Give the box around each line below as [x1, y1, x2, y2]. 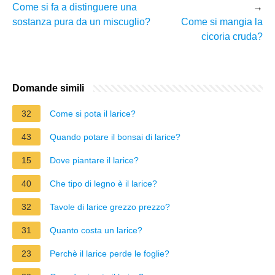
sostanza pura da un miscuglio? [12, 16, 150, 27]
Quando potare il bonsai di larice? [50, 131, 180, 142]
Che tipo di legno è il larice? [50, 178, 157, 188]
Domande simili [12, 82, 84, 93]
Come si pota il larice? [50, 108, 136, 118]
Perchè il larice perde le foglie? [50, 248, 169, 258]
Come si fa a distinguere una [12, 1, 137, 12]
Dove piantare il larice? [50, 155, 139, 165]
